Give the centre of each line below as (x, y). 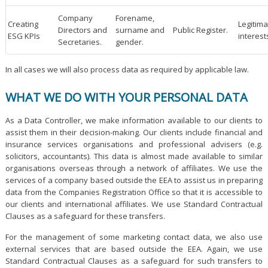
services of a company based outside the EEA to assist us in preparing (134, 180)
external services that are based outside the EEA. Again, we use (134, 249)
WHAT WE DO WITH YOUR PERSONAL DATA (126, 98)
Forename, (135, 18)
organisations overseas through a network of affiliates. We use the (134, 168)
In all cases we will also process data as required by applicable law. (127, 69)
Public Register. (200, 30)
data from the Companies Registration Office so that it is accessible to (134, 192)
